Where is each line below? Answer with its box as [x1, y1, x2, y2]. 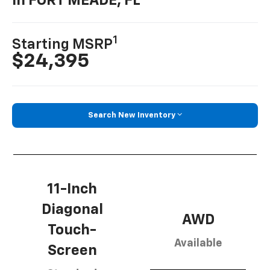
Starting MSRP [12, 37, 113, 52]
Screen [47, 243, 97, 259]
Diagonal [41, 202, 103, 218]
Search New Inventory [88, 111, 175, 119]
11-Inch [47, 182, 97, 197]
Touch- [48, 223, 96, 238]
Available [174, 238, 222, 250]
